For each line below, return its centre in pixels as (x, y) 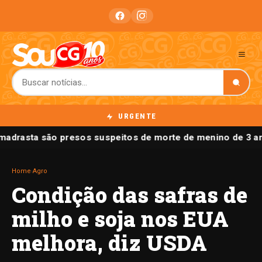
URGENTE (136, 116)
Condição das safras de (130, 195)
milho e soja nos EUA (120, 219)
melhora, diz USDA (109, 243)
